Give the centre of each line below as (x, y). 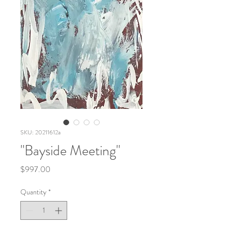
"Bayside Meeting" (70, 151)
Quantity (33, 192)
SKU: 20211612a (40, 132)
